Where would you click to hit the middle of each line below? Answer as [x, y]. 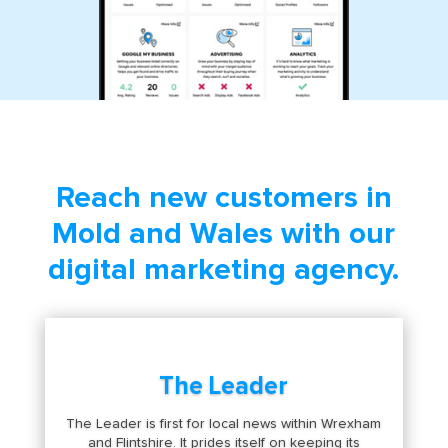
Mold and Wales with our [224, 234]
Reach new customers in [223, 198]
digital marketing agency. [224, 270]
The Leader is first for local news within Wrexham [224, 423]
